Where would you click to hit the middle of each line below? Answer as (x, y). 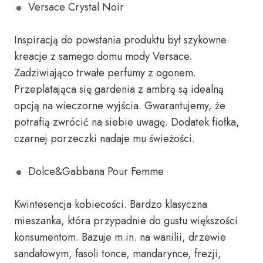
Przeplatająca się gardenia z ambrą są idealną (119, 89)
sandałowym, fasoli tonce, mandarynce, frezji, (118, 254)
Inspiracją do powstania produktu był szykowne (120, 40)
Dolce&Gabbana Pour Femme (96, 171)
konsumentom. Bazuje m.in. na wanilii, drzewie (120, 237)
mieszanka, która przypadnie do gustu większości (126, 221)
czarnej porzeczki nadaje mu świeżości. (104, 139)
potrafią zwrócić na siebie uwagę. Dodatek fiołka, (127, 122)
